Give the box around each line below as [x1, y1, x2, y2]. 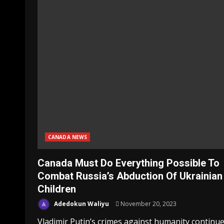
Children [37, 182, 76, 195]
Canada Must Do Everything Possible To [37, 156, 219, 169]
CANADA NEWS [48, 133, 87, 140]
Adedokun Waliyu [52, 199, 109, 208]
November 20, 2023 [119, 199, 176, 208]
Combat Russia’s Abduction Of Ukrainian [37, 169, 222, 182]
